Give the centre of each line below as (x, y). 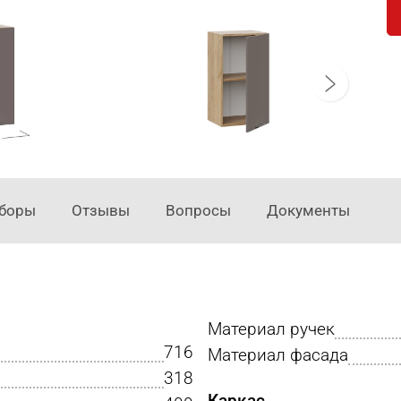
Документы (308, 211)
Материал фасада (278, 354)
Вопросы (198, 211)
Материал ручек (271, 328)
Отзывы (101, 211)
